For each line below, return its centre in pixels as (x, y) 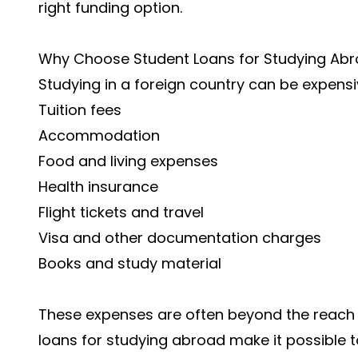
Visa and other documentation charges (180, 238)
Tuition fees (80, 110)
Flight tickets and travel (121, 212)
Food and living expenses (128, 161)
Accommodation (99, 135)
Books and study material (130, 263)
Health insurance (98, 187)
